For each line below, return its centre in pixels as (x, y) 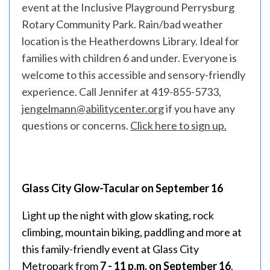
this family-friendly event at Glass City (110, 249)
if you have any (199, 108)
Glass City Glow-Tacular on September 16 (122, 188)
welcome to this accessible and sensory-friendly (133, 75)
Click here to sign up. (178, 125)
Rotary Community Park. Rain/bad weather (122, 24)
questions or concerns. (76, 125)
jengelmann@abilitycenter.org (93, 108)
